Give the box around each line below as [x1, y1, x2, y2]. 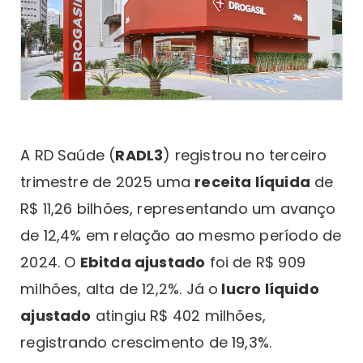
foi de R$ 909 [205, 251, 305, 272]
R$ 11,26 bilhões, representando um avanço [20, 198, 336, 219]
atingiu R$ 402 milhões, [91, 305, 266, 326]
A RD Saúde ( [20, 144, 116, 165]
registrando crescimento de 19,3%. [20, 331, 272, 352]
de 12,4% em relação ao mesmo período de [20, 224, 342, 246]
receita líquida [194, 171, 310, 192]
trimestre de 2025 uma [20, 171, 195, 192]
